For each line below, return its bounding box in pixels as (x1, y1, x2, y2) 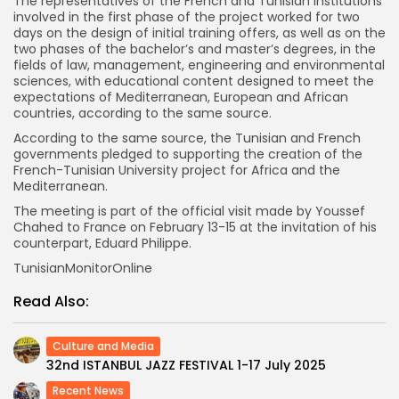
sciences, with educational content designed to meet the (13, 71, 374, 90)
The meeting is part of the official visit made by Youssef (13, 201, 365, 220)
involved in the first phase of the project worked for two (13, 7, 360, 26)
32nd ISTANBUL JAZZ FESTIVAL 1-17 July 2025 (46, 355, 326, 374)
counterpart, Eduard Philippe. (13, 233, 191, 252)
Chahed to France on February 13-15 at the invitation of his (13, 217, 377, 236)
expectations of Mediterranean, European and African (13, 87, 348, 106)
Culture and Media (53, 338, 154, 354)
